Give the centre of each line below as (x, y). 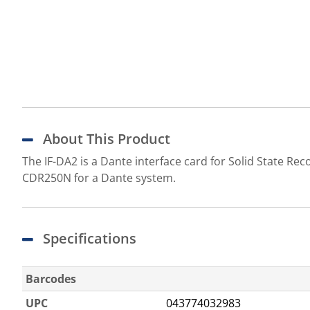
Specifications (90, 238)
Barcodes (51, 279)
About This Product (107, 139)
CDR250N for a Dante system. (99, 178)
